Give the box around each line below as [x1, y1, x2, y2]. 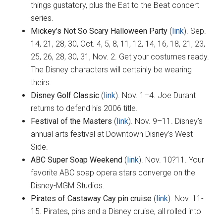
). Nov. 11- [168, 194, 204, 204]
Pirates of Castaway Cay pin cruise [31, 194, 152, 204]
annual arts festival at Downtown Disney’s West [31, 129, 193, 139]
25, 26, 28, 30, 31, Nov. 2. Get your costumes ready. [31, 52, 210, 62]
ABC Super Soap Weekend [31, 155, 123, 165]
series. [31, 13, 54, 23]
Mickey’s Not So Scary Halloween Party [31, 26, 168, 36]
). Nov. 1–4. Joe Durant [115, 91, 196, 101]
